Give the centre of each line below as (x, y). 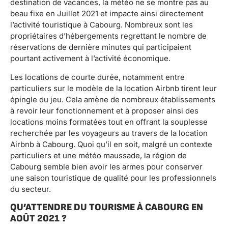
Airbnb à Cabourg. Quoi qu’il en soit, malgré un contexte (111, 144)
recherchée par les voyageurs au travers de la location (109, 133)
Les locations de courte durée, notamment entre (97, 77)
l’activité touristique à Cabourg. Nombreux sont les (102, 25)
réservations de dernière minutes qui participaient (101, 47)
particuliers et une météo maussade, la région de (98, 155)
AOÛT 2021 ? (38, 219)
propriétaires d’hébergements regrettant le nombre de (108, 36)
